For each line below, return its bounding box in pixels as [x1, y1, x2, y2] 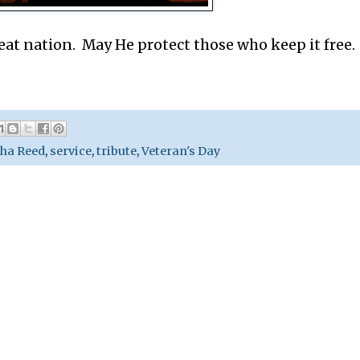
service [50, 143, 92, 158]
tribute [96, 143, 137, 158]
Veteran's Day [141, 143, 220, 158]
